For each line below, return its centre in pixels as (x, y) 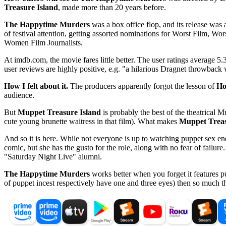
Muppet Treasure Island (59, 112)
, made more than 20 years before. (112, 7)
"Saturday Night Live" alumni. (53, 156)
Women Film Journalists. (43, 42)
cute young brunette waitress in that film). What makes (92, 121)
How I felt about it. (36, 86)
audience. (19, 95)
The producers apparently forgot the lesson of (142, 86)
